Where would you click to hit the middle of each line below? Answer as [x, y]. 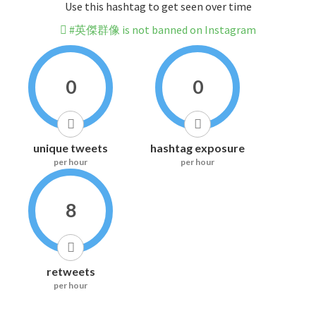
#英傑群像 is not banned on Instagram [162, 30]
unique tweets [71, 148]
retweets [71, 272]
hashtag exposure [197, 148]
